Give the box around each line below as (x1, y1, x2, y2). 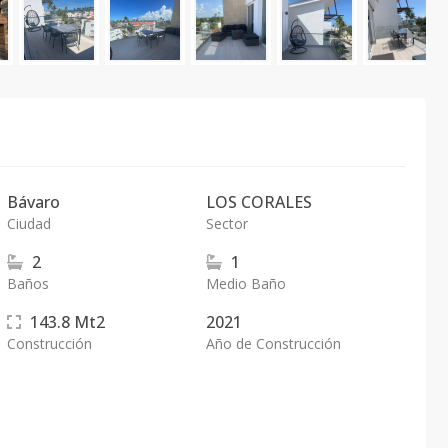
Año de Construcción (205, 334, 341, 353)
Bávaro (7, 191, 61, 213)
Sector (205, 214, 248, 233)
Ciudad (7, 214, 52, 233)
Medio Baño (205, 274, 286, 293)
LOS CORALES (205, 191, 312, 213)
